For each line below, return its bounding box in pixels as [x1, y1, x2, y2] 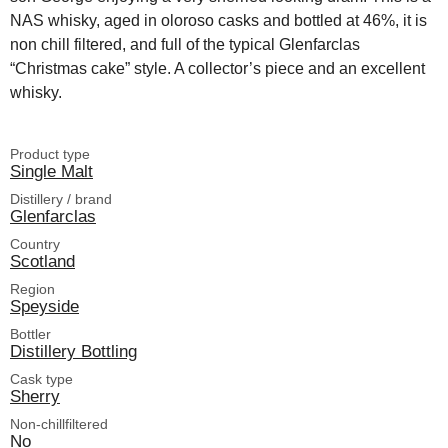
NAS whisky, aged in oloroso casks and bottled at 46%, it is [10, 11, 427, 29]
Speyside [10, 295, 79, 316]
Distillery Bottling [10, 340, 137, 361]
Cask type [10, 370, 73, 387]
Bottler [10, 325, 51, 342]
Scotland [10, 250, 75, 271]
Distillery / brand [10, 190, 112, 207]
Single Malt [10, 160, 93, 181]
